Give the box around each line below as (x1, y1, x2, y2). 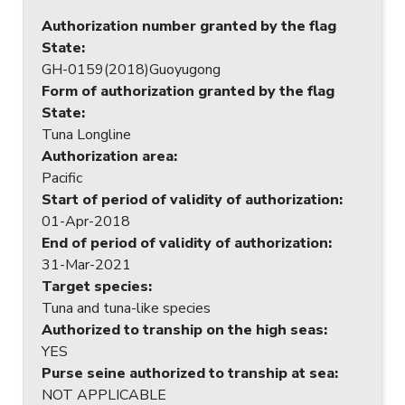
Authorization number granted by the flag (42, 15, 336, 36)
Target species (42, 276, 148, 297)
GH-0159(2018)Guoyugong (42, 59, 221, 80)
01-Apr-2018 (42, 211, 130, 231)
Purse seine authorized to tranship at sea (42, 363, 334, 383)
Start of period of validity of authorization (42, 189, 339, 210)
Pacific (42, 167, 82, 188)
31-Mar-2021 (42, 254, 131, 275)
